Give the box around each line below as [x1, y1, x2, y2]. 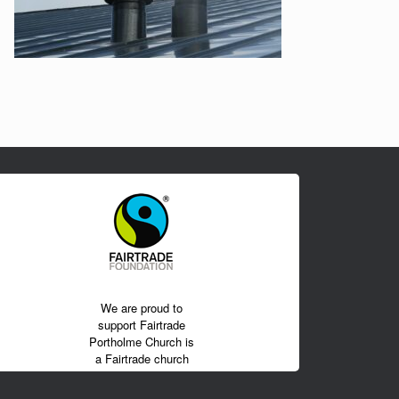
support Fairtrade [98, 315, 186, 333]
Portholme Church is [89, 332, 195, 350]
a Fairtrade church [94, 349, 189, 367]
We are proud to [101, 298, 183, 316]
